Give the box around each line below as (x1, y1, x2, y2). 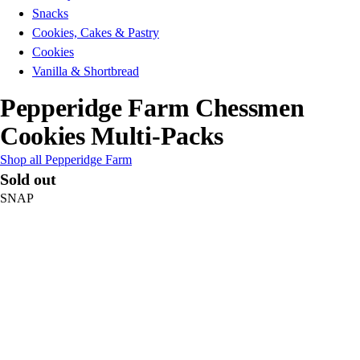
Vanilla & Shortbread (32, 64, 139, 79)
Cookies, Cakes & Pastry (32, 26, 159, 40)
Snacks (32, 6, 68, 21)
